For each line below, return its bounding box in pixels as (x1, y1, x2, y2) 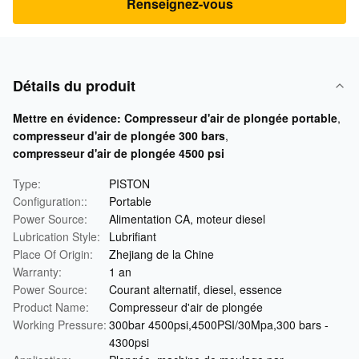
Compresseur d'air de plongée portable (124, 110, 337, 126)
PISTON (109, 175, 150, 192)
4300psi (109, 334, 149, 350)
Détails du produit (13, 75, 135, 96)
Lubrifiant (109, 228, 156, 244)
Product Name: (13, 299, 89, 315)
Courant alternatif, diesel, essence (109, 281, 282, 297)
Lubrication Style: (13, 228, 100, 244)
